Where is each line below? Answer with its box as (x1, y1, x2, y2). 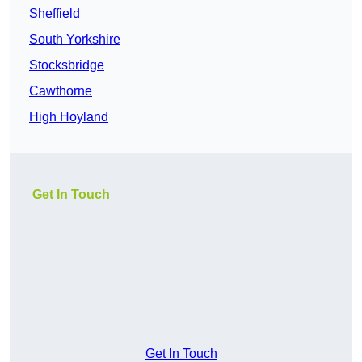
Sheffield (29, 6, 80, 21)
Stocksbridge (29, 58, 104, 73)
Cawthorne (29, 84, 92, 99)
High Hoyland (29, 110, 108, 124)
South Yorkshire (29, 32, 120, 47)
